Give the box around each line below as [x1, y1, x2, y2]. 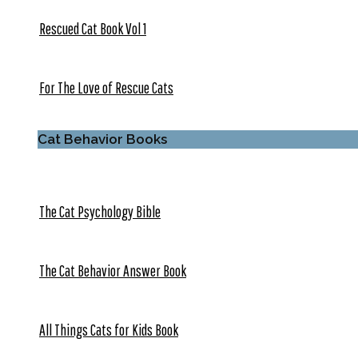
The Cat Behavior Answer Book [39, 261, 186, 280]
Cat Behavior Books [38, 130, 167, 147]
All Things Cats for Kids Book [39, 320, 178, 339]
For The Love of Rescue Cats [39, 78, 173, 97]
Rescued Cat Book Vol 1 [39, 19, 146, 38]
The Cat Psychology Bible [39, 201, 161, 221]
